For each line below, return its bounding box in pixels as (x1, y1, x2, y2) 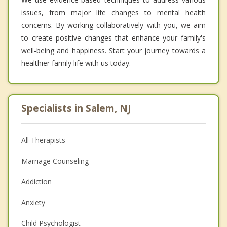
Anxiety (21, 197, 45, 207)
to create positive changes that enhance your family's (21, 32, 206, 43)
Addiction (21, 176, 52, 186)
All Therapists (21, 135, 65, 145)
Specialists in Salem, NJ (21, 101, 131, 115)
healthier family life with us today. (21, 58, 131, 68)
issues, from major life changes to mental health (21, 7, 206, 17)
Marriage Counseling (21, 156, 89, 166)
